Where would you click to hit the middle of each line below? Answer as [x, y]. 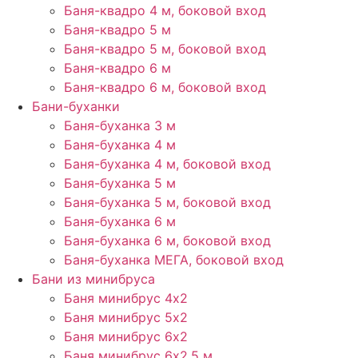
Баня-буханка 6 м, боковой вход [167, 241]
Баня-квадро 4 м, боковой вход [165, 10]
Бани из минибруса [93, 279]
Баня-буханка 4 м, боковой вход [167, 164]
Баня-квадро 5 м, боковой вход [165, 49]
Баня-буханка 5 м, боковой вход [167, 202]
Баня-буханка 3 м [120, 125]
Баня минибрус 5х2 [126, 317]
